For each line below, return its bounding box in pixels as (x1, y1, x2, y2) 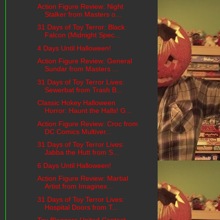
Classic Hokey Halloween (37, 99, 115, 107)
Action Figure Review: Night (37, 2, 123, 10)
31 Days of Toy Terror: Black (37, 23, 125, 31)
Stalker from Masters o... (44, 10, 121, 18)
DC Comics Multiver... (44, 127, 111, 136)
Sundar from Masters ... (44, 65, 118, 73)
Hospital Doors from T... (44, 203, 118, 211)
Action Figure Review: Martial (37, 174, 128, 183)
